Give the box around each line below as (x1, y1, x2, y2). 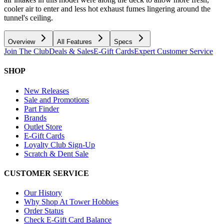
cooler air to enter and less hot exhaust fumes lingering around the (4, 4, 210, 13)
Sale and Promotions (24, 95, 89, 104)
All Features (57, 38, 92, 46)
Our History (24, 188, 62, 197)
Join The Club (4, 47, 49, 56)
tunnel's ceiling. (4, 13, 53, 22)
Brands (24, 113, 46, 122)
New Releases (24, 86, 69, 95)
